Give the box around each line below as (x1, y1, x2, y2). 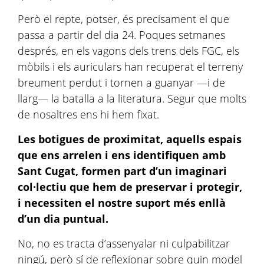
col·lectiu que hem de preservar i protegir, (18, 180, 242, 194)
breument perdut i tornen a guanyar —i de (18, 75, 225, 90)
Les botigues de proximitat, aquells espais (18, 132, 242, 146)
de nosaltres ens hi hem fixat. (18, 107, 159, 121)
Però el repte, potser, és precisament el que (18, 12, 229, 26)
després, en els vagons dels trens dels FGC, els (18, 44, 239, 58)
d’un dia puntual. (18, 212, 108, 226)
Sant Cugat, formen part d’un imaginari (18, 164, 227, 178)
